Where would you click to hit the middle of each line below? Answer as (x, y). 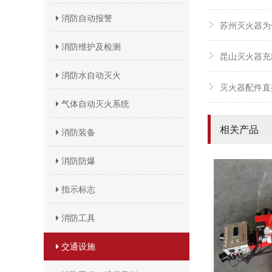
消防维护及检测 (90, 46)
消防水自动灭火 (90, 75)
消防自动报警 (86, 18)
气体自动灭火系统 (94, 103)
